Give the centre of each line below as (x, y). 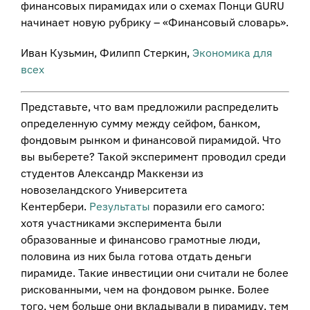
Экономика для (232, 52)
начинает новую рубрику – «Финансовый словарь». (154, 22)
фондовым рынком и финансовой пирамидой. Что (151, 139)
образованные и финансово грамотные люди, (140, 239)
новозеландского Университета (104, 189)
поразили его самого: (207, 206)
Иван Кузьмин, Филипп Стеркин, (106, 52)
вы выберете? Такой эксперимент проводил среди (153, 156)
